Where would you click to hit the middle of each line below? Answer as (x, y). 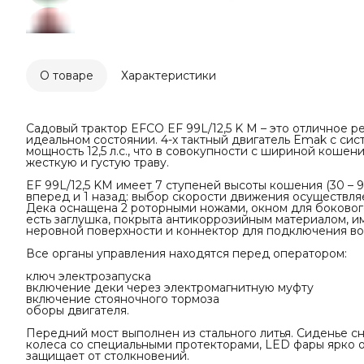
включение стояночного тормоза (123, 299)
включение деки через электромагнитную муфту (170, 288)
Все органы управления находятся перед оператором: (186, 253)
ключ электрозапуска (89, 276)
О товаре (67, 76)
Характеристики (169, 76)
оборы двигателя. (78, 310)
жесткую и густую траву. (97, 162)
